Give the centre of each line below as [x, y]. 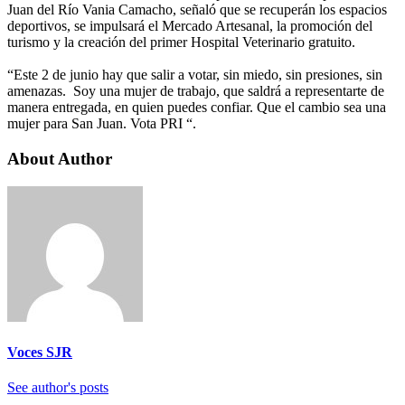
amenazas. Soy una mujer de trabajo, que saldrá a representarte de [196, 91]
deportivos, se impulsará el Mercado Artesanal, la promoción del [190, 26]
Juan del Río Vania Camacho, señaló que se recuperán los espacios [197, 10]
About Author [60, 159]
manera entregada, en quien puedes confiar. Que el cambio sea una [197, 108]
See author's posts [58, 388]
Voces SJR [40, 353]
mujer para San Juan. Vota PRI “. [102, 124]
